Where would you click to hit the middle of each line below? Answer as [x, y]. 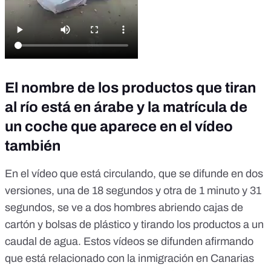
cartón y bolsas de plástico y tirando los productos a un [134, 225]
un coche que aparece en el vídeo [119, 127]
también [33, 146]
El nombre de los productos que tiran [130, 88]
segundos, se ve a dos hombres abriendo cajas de [124, 208]
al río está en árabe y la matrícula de [126, 107]
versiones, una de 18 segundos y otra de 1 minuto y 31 [133, 191]
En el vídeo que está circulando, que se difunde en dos [134, 174]
